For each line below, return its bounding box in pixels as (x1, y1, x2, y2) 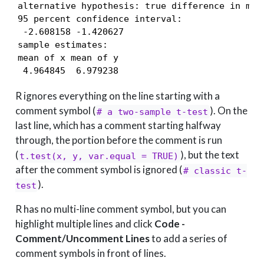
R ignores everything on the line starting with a (15, 90, 220, 103)
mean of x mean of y (17, 52, 124, 64)
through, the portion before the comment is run (15, 134, 222, 147)
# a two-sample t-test (97, 106, 209, 117)
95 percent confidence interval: (17, 14, 182, 25)
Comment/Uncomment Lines (15, 232, 150, 245)
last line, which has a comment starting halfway (15, 119, 221, 132)
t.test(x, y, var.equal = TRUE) (19, 150, 179, 161)
